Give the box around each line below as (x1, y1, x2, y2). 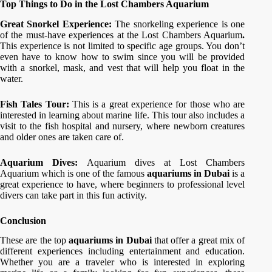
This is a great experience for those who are (72, 98, 245, 109)
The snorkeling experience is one (115, 18, 245, 29)
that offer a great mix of (151, 235, 245, 246)
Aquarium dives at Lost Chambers (87, 157, 245, 168)
